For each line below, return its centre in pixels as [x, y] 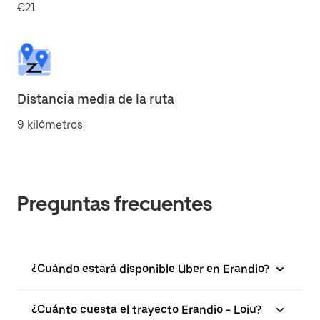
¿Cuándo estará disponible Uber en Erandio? [150, 269]
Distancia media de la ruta [96, 99]
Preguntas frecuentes [115, 204]
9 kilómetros [50, 125]
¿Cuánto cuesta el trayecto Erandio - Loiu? [146, 310]
